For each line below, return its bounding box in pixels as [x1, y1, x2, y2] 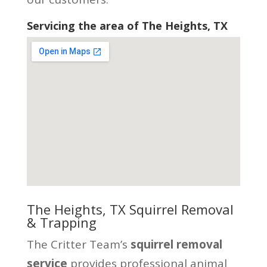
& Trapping [26, 213, 97, 231]
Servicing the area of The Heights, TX [26, 18, 228, 33]
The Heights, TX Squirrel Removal [26, 200, 234, 218]
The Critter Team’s [26, 236, 131, 252]
